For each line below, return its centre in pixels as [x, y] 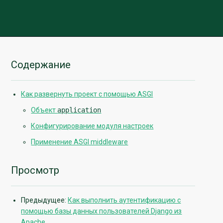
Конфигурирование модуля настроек [92, 126]
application [79, 110]
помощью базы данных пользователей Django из [102, 211]
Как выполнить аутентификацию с [124, 200]
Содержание [41, 64]
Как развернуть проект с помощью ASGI [87, 94]
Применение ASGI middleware [80, 142]
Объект [44, 110]
